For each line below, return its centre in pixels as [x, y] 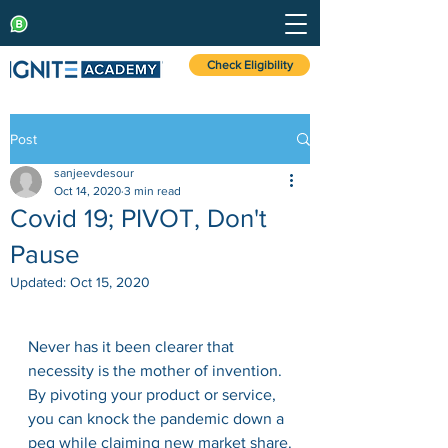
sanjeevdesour [94, 173]
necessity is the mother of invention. [157, 370]
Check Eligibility [249, 65]
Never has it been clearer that [133, 346]
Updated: [40, 282]
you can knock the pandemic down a [158, 418]
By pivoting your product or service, [154, 394]
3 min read [152, 191]
